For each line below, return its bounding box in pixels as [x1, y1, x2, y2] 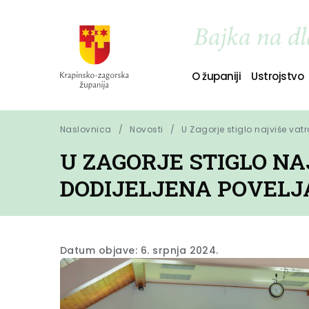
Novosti [130, 123, 163, 135]
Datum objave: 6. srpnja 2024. [60, 243, 219, 257]
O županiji [191, 68, 241, 83]
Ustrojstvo [251, 68, 304, 83]
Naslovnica [60, 123, 112, 135]
